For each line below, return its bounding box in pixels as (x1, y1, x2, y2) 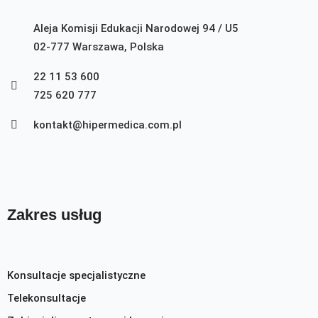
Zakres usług (7, 206, 102, 224)
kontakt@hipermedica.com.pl (33, 119, 182, 132)
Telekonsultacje (7, 291, 86, 305)
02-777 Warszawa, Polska (33, 40, 164, 54)
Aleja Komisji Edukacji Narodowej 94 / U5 (33, 22, 238, 35)
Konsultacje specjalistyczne (7, 268, 146, 282)
